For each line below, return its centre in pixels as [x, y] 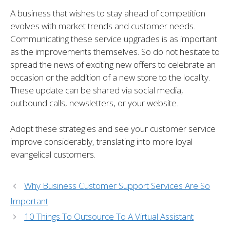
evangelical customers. [53, 155]
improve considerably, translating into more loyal [101, 142]
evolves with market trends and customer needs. [103, 26]
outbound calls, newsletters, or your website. [94, 103]
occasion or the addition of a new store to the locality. [110, 77]
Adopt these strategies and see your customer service [113, 129]
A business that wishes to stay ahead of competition [108, 13]
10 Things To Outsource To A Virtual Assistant [109, 217]
